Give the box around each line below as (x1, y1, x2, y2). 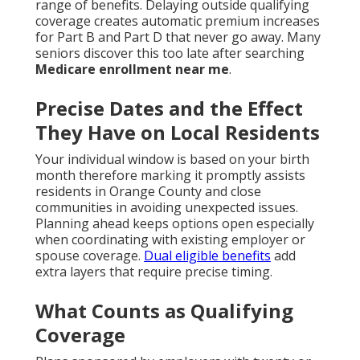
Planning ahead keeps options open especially (35, 215, 314, 233)
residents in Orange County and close (35, 182, 261, 201)
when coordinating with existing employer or (35, 231, 305, 249)
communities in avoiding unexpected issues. (35, 198, 298, 217)
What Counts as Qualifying (35, 297, 293, 325)
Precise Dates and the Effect (35, 95, 303, 122)
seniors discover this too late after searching (35, 44, 305, 63)
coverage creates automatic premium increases (35, 12, 320, 31)
